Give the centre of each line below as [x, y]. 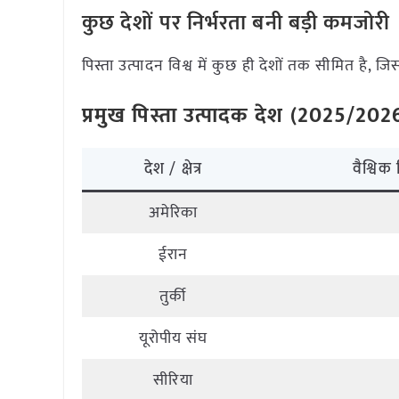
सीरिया [173, 380]
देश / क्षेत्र [173, 169]
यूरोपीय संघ [173, 338]
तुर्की [173, 297]
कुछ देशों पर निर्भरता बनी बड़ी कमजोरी [236, 23]
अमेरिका [173, 213]
